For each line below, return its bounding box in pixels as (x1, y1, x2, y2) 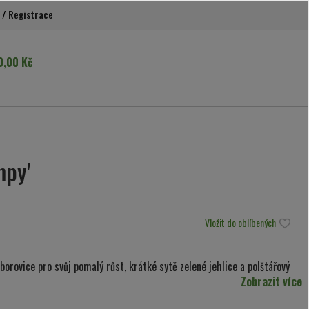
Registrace (8, 6, 53, 21)
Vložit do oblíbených (204, 215, 278, 230)
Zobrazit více (241, 273, 302, 290)
